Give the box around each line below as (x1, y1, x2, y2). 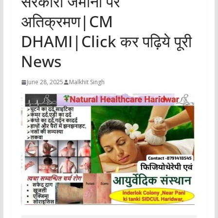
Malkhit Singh (69, 78, 105, 87)
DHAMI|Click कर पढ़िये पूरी (20, 31, 192, 52)
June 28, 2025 (26, 78, 63, 87)
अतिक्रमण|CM (20, 11, 113, 32)
